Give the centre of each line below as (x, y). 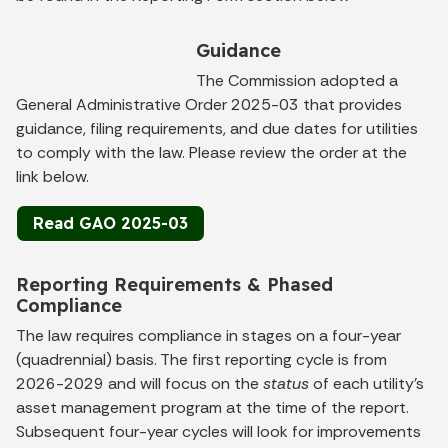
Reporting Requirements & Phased (174, 284)
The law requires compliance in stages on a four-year (208, 335)
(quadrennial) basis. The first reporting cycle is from (201, 359)
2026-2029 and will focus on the (139, 383)
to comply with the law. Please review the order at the (211, 152)
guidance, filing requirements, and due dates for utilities (217, 128)
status (286, 383)
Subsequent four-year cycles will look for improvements (218, 431)
